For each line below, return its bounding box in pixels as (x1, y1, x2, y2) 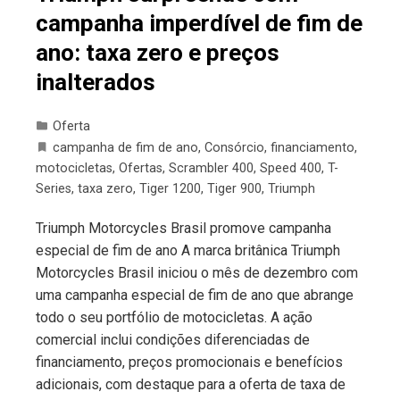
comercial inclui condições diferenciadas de (36, 331, 310, 349)
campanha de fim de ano (53, 140, 198, 156)
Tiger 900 (207, 181, 262, 197)
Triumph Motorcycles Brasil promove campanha (36, 220, 331, 237)
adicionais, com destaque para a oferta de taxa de (36, 376, 346, 394)
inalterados (36, 69, 155, 96)
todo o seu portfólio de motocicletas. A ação (36, 309, 312, 327)
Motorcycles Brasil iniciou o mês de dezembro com (36, 264, 358, 282)
